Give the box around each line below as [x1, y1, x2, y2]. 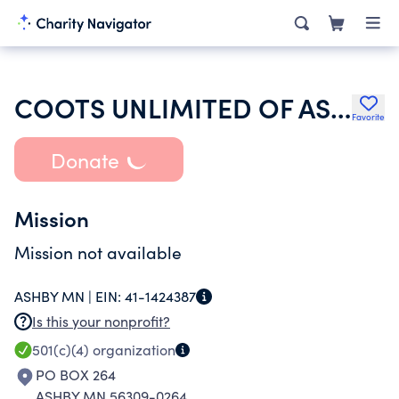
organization [89, 340, 175, 359]
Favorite [352, 110, 385, 123]
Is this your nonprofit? [32, 312, 170, 330]
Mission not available [14, 240, 182, 264]
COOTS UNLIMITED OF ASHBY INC [330, 88, 351, 126]
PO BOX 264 [36, 365, 116, 384]
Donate [50, 145, 119, 174]
